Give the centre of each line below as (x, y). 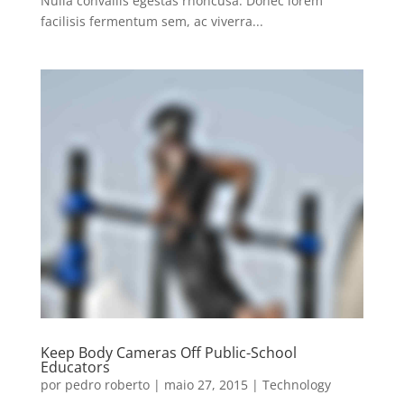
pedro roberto (107, 384)
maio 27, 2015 (206, 384)
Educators (75, 367)
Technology (296, 384)
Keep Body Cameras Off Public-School (168, 352)
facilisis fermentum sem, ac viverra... (151, 22)
